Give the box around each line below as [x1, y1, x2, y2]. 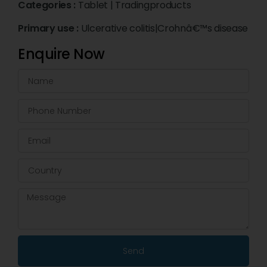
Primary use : [18, 21, 81, 36]
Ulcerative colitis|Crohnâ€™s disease [80, 21, 249, 36]
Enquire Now [18, 44, 105, 64]
